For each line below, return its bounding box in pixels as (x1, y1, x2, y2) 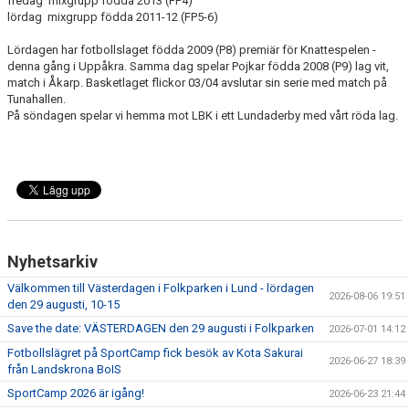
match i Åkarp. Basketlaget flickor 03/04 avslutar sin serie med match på (7, 76, 387, 89)
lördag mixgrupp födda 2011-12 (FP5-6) (7, 10, 218, 24)
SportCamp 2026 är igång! (7, 386, 144, 400)
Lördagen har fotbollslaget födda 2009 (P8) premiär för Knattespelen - (7, 43, 376, 57)
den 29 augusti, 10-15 (7, 298, 120, 311)
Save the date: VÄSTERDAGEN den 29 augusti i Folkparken (7, 321, 314, 335)
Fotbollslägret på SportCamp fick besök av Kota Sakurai (7, 346, 303, 360)
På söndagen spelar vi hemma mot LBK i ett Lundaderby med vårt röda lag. (7, 109, 401, 122)
